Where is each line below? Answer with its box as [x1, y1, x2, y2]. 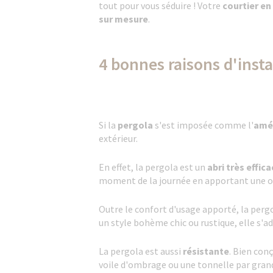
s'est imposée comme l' [153, 119, 253, 131]
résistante [183, 245, 229, 257]
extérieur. [99, 132, 138, 144]
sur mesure [99, 13, 148, 25]
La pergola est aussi [99, 245, 183, 257]
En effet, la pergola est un [99, 161, 207, 173]
